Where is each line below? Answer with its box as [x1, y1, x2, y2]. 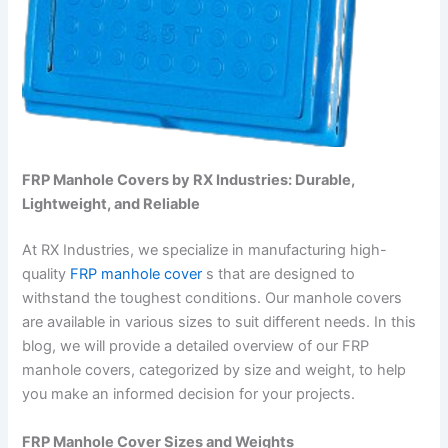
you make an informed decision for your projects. [22, 385, 356, 404]
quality [22, 265, 71, 284]
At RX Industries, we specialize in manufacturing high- [22, 241, 388, 260]
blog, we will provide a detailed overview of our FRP [22, 337, 370, 356]
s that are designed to [202, 265, 356, 284]
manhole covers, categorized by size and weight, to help [22, 361, 407, 380]
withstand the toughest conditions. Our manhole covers [22, 289, 403, 308]
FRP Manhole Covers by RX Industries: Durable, [22, 171, 356, 190]
